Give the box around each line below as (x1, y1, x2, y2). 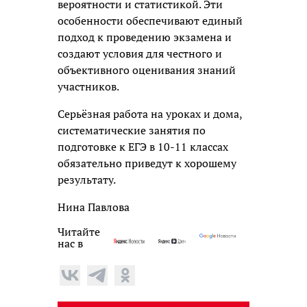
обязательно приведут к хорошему (58, 155, 236, 171)
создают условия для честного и (58, 45, 222, 61)
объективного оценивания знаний (58, 62, 236, 77)
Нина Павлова (58, 199, 130, 214)
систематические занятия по (58, 122, 206, 138)
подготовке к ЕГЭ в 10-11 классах (58, 138, 228, 154)
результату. (58, 171, 116, 187)
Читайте (58, 223, 100, 239)
